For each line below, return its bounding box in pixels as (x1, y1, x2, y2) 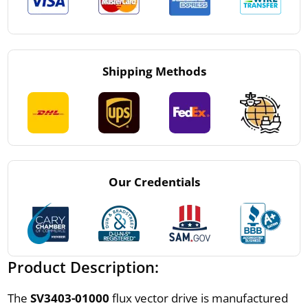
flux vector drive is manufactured (109, 289, 288, 306)
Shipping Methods (102, 63, 206, 79)
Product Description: (7, 256, 159, 277)
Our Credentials (108, 173, 200, 190)
